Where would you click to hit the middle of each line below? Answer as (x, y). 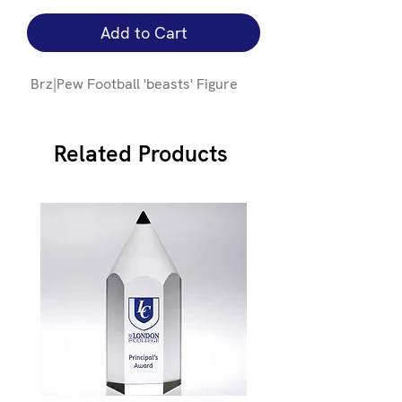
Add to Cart (144, 32)
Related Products (141, 153)
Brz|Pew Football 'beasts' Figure (132, 83)
